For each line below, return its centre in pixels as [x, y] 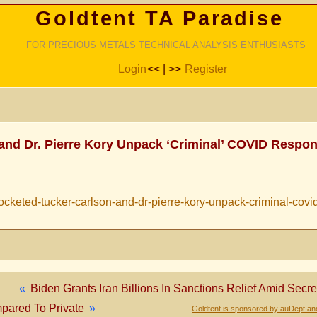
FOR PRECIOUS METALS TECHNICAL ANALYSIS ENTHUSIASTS [166, 45]
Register [206, 69]
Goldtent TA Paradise [160, 18]
